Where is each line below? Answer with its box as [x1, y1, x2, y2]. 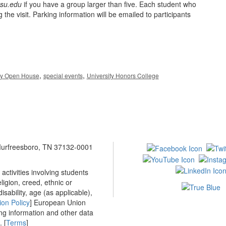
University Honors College [86, 71, 159, 80]
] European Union [29, 197, 86, 208]
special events [43, 71, 83, 80]
